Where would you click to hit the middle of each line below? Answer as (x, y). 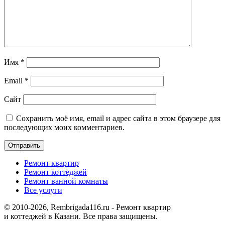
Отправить (24, 145)
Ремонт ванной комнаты (66, 181)
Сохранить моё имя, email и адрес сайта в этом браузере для (118, 118)
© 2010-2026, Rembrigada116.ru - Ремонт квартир (87, 207)
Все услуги (43, 190)
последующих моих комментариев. (64, 127)
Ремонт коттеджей (55, 172)
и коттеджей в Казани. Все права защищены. (81, 216)
